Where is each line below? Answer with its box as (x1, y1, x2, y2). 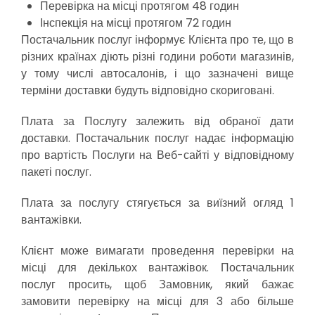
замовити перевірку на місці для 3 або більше (21, 293, 294, 309)
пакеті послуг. (21, 164, 91, 180)
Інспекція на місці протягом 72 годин (40, 15, 232, 31)
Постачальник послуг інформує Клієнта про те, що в (21, 32, 294, 48)
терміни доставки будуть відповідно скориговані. (21, 82, 274, 98)
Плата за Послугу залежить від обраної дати (21, 113, 294, 129)
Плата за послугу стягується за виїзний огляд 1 (21, 195, 294, 211)
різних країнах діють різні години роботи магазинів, (21, 49, 294, 65)
